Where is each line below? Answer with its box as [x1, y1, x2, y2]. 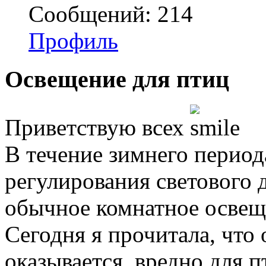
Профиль [28, 28, 118, 54]
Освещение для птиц [5, 65, 229, 93]
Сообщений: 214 [28, 1, 193, 27]
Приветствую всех [5, 114, 190, 140]
